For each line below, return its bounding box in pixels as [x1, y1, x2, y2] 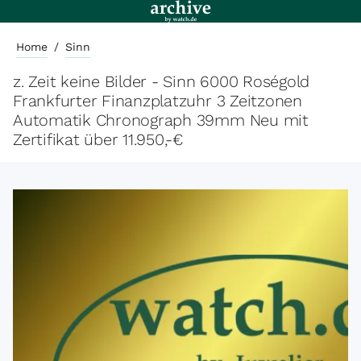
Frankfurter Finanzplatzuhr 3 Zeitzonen [13, 91, 302, 110]
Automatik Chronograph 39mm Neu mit [13, 110, 309, 130]
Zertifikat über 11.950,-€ [13, 130, 184, 149]
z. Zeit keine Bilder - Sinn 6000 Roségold [13, 72, 310, 91]
